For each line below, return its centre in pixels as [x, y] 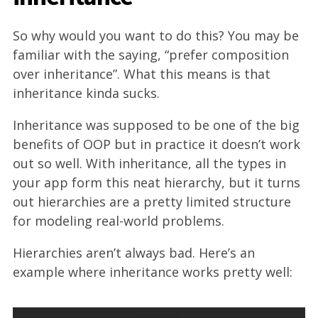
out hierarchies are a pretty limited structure [152, 202]
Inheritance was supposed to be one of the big [156, 125]
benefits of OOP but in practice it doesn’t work [157, 144]
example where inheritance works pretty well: [153, 272]
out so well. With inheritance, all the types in [149, 163]
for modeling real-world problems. [119, 221]
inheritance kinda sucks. [86, 93]
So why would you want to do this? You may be [156, 35]
